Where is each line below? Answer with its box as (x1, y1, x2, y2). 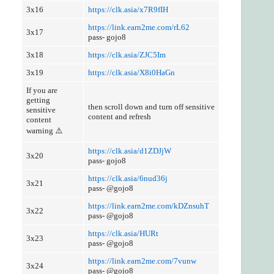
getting (26, 95, 50, 105)
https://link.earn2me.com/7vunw (87, 256, 196, 265)
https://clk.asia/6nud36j (87, 173, 168, 183)
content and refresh (87, 111, 151, 121)
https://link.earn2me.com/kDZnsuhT (87, 201, 209, 210)
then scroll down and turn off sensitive (87, 102, 215, 111)
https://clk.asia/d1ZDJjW (87, 146, 171, 155)
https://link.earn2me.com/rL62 (87, 22, 190, 32)
